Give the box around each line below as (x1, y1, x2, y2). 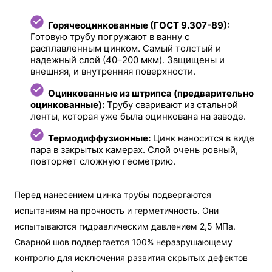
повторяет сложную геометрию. (30, 155, 176, 168)
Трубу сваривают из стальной (104, 99, 239, 111)
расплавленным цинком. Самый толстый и (30, 42, 222, 55)
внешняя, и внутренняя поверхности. (30, 66, 196, 78)
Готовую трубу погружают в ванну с (30, 31, 190, 43)
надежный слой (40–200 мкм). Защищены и (30, 54, 225, 66)
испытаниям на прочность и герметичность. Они (15, 205, 219, 216)
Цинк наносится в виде (151, 132, 255, 144)
